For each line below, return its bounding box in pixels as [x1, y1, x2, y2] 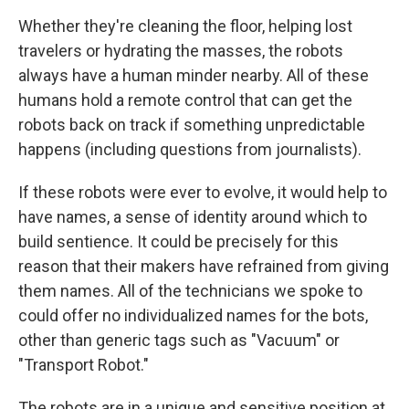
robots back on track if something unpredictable [18, 115, 365, 135]
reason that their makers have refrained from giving [18, 257, 389, 277]
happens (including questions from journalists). [18, 140, 362, 160]
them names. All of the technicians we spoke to [18, 281, 362, 301]
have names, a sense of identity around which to [18, 207, 367, 227]
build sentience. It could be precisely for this [18, 232, 339, 252]
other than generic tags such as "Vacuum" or [18, 330, 340, 351]
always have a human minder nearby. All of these [18, 66, 369, 86]
